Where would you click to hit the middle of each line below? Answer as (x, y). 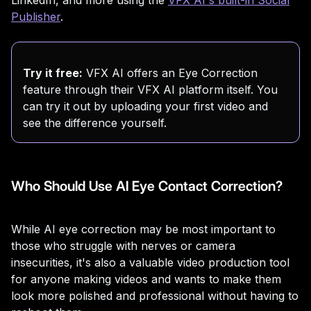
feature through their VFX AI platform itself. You (150, 89)
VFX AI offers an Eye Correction (170, 73)
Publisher (36, 16)
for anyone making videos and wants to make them (146, 279)
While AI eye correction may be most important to (143, 229)
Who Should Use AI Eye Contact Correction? (147, 186)
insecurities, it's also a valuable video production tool (150, 262)
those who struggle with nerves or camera (123, 245)
